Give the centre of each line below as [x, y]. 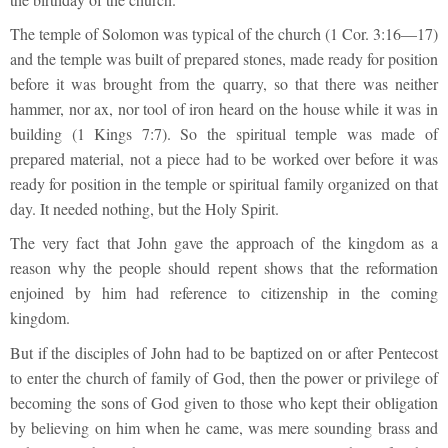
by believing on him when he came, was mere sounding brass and [224, 427]
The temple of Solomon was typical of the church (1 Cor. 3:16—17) [224, 34]
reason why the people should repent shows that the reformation [224, 268]
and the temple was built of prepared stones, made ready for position [224, 59]
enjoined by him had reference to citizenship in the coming [224, 293]
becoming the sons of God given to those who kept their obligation [224, 402]
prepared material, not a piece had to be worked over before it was [224, 159]
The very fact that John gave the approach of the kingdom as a [224, 243]
